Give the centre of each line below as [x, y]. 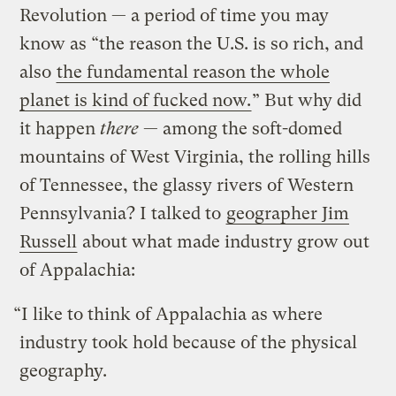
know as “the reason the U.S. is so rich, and [192, 43]
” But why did [307, 100]
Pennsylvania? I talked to [123, 213]
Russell [49, 241]
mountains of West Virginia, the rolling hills [195, 156]
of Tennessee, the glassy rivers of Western [187, 185]
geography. [64, 370]
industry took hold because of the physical [189, 342]
